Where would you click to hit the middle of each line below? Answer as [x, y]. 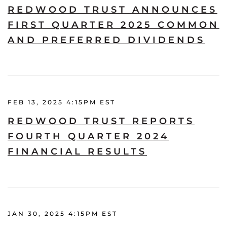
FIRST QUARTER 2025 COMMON [113, 25]
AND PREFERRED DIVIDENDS [106, 40]
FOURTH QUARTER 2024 [88, 136]
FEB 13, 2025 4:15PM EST [62, 102]
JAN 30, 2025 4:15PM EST [63, 213]
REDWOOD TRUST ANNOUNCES [112, 9]
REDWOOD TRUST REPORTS [101, 121]
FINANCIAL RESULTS [77, 151]
